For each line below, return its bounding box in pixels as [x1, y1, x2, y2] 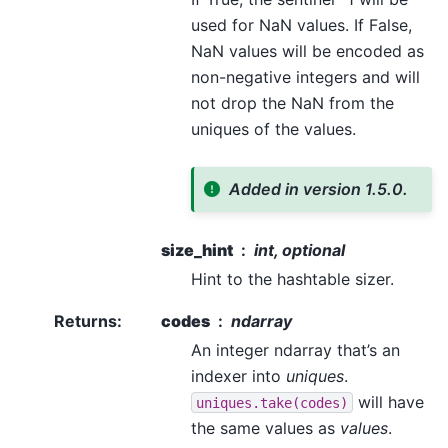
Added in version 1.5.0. [229, 179, 409, 200]
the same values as [191, 417, 340, 438]
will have [353, 391, 424, 412]
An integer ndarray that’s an [191, 339, 400, 360]
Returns [54, 310, 117, 331]
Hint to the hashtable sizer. [191, 268, 394, 289]
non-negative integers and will [191, 66, 420, 87]
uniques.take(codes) [196, 394, 348, 411]
